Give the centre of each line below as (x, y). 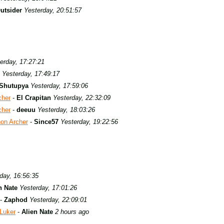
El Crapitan (34, 98)
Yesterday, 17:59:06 (59, 86)
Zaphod (15, 200)
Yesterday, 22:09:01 (58, 200)
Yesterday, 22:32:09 (82, 98)
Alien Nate (37, 212)
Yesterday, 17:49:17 (30, 74)
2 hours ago (72, 212)
